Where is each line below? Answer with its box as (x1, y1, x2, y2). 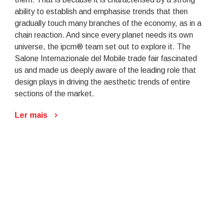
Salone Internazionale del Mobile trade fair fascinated (15, 54, 197, 63)
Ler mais (15, 110, 47, 119)
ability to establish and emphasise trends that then (15, 7, 188, 16)
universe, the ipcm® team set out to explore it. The (15, 42, 191, 51)
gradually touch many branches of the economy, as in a (15, 19, 201, 27)
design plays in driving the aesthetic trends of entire (15, 77, 190, 86)
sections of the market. (15, 89, 94, 98)
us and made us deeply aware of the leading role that (15, 66, 196, 74)
